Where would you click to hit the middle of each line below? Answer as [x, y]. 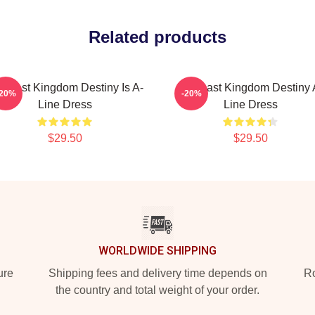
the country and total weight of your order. [157, 290]
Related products [157, 37]
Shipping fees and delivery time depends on [157, 273]
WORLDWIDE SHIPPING [157, 251]
